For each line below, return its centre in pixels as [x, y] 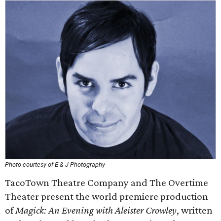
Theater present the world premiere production [107, 196]
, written [195, 210]
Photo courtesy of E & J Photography [55, 165]
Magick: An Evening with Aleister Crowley [96, 210]
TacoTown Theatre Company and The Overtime [107, 183]
